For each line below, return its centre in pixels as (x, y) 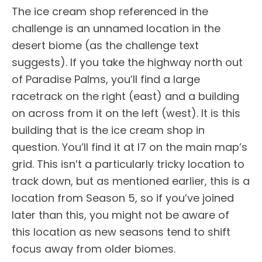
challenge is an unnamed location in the (116, 28)
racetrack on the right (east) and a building (125, 96)
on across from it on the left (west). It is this (126, 113)
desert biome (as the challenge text (105, 45)
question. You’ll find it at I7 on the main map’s (130, 147)
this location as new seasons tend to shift (121, 232)
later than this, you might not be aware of (120, 215)
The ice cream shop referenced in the (110, 11)
